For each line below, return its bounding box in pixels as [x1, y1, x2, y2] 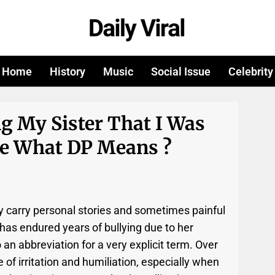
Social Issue [150, 64, 211, 78]
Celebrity [228, 64, 273, 78]
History [50, 64, 86, 78]
